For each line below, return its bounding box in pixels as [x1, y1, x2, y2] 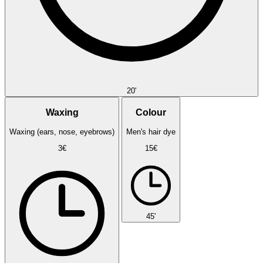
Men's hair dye [126, 127, 176, 136]
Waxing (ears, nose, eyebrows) [9, 127, 114, 136]
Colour [136, 107, 166, 118]
